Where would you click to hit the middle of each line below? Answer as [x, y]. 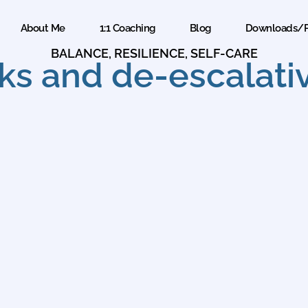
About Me [43, 29]
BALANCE [79, 54]
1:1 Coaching [127, 29]
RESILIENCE [149, 54]
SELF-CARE [224, 54]
